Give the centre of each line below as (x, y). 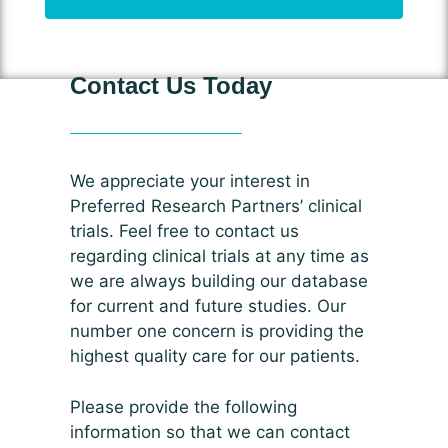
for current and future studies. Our (208, 306)
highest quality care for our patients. (215, 356)
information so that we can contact (210, 431)
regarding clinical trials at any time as (219, 256)
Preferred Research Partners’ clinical (216, 206)
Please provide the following (183, 406)
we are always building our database (219, 281)
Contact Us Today (171, 85)
